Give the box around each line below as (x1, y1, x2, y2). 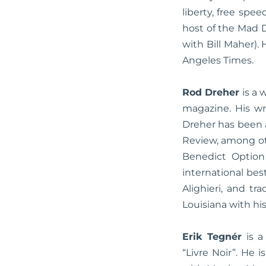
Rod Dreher (182, 86, 240, 98)
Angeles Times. (182, 54, 254, 66)
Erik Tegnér (182, 230, 242, 242)
